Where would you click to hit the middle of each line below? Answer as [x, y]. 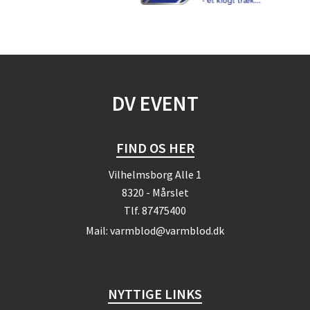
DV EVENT [155, 103]
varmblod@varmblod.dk [167, 230]
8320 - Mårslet [155, 192]
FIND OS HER [155, 148]
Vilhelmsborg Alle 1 [155, 174]
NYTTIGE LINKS [155, 294]
